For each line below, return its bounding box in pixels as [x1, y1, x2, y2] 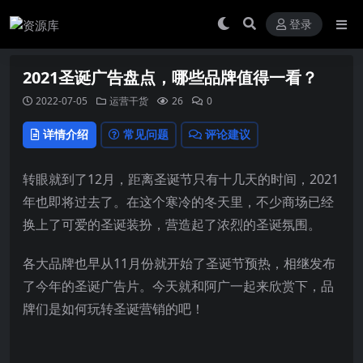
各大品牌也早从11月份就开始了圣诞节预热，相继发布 [23, 254, 335, 272]
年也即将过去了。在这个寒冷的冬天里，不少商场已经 [23, 192, 334, 211]
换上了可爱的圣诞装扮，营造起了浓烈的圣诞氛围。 [23, 215, 321, 233]
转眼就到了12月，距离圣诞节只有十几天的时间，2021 [23, 169, 339, 188]
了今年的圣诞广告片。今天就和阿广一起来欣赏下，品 [23, 276, 334, 295]
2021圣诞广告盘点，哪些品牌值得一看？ [23, 66, 318, 88]
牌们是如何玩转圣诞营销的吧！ [23, 299, 204, 318]
